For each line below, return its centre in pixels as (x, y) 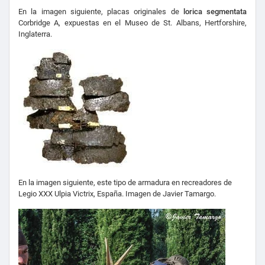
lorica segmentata (213, 12)
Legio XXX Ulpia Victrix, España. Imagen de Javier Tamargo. (117, 194)
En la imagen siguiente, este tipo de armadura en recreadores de (125, 183)
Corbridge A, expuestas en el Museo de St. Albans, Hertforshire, (132, 23)
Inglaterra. (35, 34)
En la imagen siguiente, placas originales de (99, 12)
